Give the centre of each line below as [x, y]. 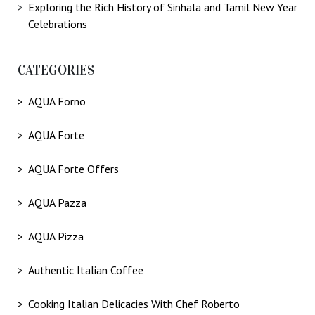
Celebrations [58, 24]
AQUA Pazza [57, 203]
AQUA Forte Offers [73, 169]
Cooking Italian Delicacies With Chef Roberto [134, 304]
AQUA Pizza [56, 237]
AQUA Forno [57, 102]
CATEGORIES [56, 70]
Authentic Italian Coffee [86, 270]
